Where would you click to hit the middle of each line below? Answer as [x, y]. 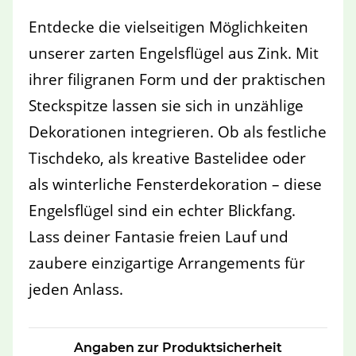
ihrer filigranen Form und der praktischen [177, 79]
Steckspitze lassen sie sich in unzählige [166, 106]
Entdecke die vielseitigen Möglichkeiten [168, 27]
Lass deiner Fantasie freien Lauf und [159, 237]
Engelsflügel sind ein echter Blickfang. [162, 211]
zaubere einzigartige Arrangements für [167, 263]
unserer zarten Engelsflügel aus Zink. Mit [174, 53]
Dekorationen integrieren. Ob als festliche [178, 132]
